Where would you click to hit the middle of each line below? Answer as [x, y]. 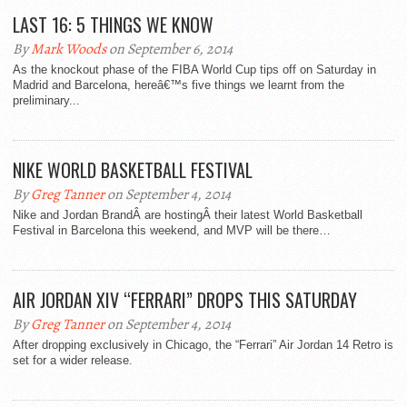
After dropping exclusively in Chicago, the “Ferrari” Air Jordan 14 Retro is [203, 345]
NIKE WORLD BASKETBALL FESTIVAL [133, 170]
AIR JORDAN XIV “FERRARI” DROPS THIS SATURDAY [185, 300]
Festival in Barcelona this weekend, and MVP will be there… [172, 231]
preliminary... [46, 101]
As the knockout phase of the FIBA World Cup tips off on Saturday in [194, 70]
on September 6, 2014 [169, 50]
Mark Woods [69, 50]
